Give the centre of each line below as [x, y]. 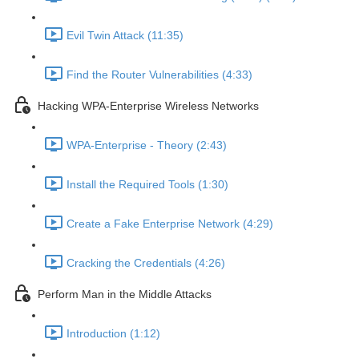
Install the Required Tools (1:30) [147, 185]
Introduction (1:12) [113, 334]
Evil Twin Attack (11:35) [125, 36]
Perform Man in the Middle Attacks [125, 294]
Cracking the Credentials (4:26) [146, 263]
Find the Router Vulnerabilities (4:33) [159, 75]
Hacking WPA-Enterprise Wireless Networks [148, 106]
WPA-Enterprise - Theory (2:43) [147, 145]
